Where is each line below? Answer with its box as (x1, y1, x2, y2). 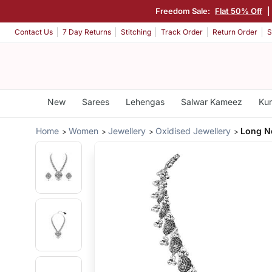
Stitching (121, 27, 151, 37)
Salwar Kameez (180, 97, 242, 107)
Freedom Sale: (155, 5, 212, 16)
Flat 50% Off (215, 5, 262, 16)
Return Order (212, 27, 257, 37)
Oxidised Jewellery (155, 125, 231, 136)
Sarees (81, 97, 109, 107)
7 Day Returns (63, 27, 111, 37)
